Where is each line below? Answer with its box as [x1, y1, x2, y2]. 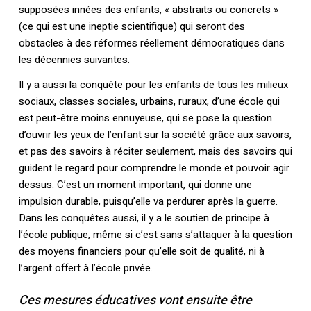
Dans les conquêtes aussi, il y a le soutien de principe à [18, 210, 269, 226]
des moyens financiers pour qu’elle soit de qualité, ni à [18, 244, 264, 260]
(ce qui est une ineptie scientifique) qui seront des [18, 19, 245, 35]
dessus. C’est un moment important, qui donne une [18, 177, 252, 193]
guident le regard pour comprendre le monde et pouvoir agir [18, 160, 289, 176]
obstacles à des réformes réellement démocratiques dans [18, 35, 285, 51]
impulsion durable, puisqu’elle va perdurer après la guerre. [18, 194, 278, 210]
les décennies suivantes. [18, 52, 130, 68]
